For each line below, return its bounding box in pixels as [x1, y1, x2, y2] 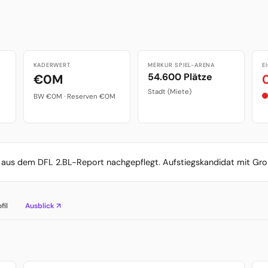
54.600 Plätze [147, 71, 212, 84]
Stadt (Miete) [147, 87, 191, 97]
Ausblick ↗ [25, 200, 62, 211]
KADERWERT [33, 61, 71, 69]
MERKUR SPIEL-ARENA [147, 61, 215, 69]
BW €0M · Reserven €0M [33, 92, 115, 102]
